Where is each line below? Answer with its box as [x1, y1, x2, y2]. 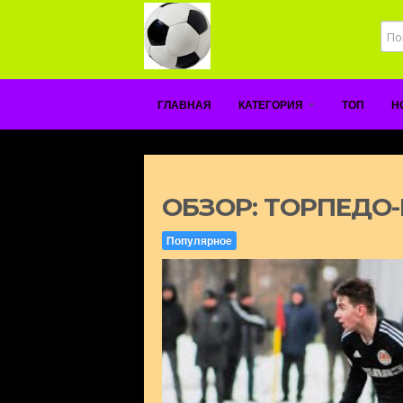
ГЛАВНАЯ [157, 99, 211, 112]
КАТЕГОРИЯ [238, 99, 306, 112]
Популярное [166, 233, 232, 248]
